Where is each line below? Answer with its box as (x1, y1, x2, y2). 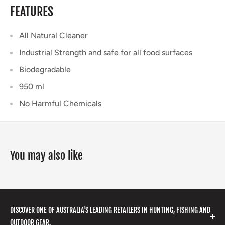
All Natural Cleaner (19, 31, 88, 41)
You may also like (10, 149, 83, 163)
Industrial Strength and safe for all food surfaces (19, 48, 192, 58)
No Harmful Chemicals (19, 99, 101, 109)
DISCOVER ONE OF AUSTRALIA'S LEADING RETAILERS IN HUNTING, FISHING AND (10, 206, 210, 215)
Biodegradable (19, 65, 71, 75)
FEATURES (10, 4, 53, 19)
